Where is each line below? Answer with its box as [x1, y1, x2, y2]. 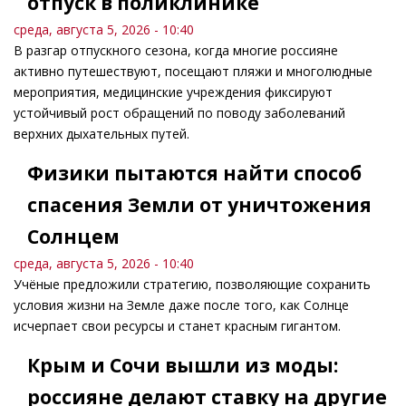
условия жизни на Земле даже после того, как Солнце [14, 296, 349, 314]
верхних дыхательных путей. [14, 125, 189, 143]
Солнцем [27, 224, 120, 250]
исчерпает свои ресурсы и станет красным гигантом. [14, 317, 341, 335]
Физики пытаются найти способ [27, 160, 362, 187]
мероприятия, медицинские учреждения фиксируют [14, 83, 333, 101]
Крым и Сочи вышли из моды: [27, 353, 338, 379]
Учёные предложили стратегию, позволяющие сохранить [14, 275, 371, 294]
